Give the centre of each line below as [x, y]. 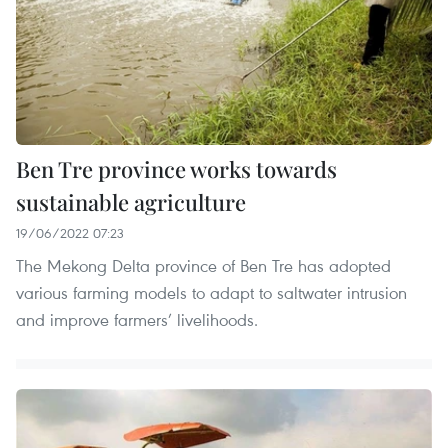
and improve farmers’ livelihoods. [137, 319]
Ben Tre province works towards [176, 168]
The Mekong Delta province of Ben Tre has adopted [203, 265]
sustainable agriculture [131, 201]
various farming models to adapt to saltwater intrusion [211, 292]
